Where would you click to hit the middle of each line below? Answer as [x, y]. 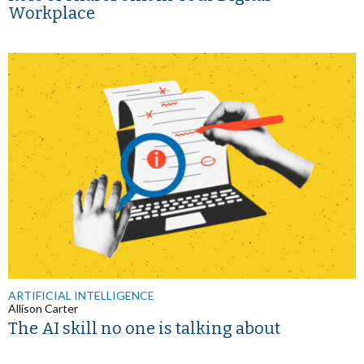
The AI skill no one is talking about [144, 328]
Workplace [52, 13]
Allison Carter [43, 308]
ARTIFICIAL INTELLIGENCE [81, 295]
